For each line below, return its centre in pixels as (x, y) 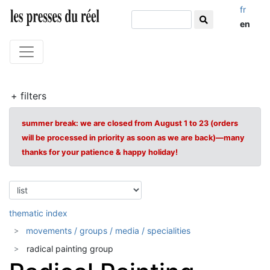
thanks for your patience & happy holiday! (100, 152)
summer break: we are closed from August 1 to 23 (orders (130, 123)
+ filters (29, 96)
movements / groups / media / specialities (108, 231)
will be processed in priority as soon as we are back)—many (133, 138)
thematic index (38, 213)
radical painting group (70, 249)
